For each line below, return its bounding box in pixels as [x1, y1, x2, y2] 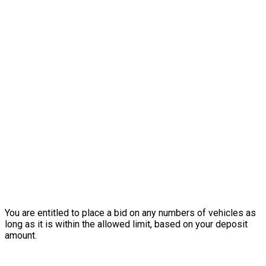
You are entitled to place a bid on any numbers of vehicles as [5, 207, 256, 219]
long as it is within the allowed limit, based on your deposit [5, 218, 248, 230]
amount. [5, 230, 37, 242]
